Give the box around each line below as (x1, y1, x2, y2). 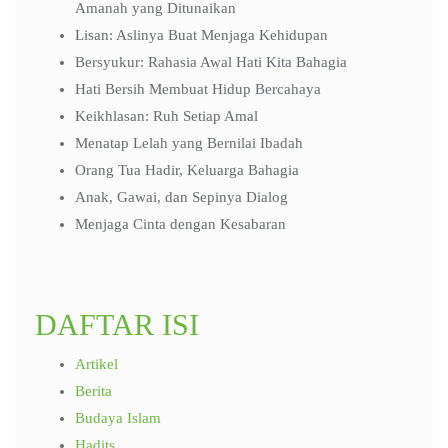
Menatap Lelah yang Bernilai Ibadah (75, 135, 303, 151)
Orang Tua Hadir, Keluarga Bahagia (75, 162, 299, 178)
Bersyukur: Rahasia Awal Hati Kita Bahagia (75, 54, 347, 70)
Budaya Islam (75, 410, 161, 426)
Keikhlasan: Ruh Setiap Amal (75, 108, 258, 124)
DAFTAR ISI (35, 308, 199, 341)
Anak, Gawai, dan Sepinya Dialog (75, 189, 288, 205)
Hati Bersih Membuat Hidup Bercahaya (75, 81, 321, 97)
